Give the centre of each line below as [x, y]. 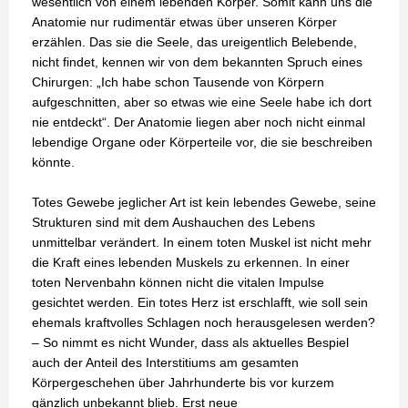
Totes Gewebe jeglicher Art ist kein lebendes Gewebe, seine [204, 203]
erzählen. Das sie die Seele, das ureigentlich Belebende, [194, 42]
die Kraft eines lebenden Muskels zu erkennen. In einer [191, 263]
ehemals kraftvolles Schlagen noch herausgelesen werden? [204, 323]
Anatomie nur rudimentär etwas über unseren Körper [184, 22]
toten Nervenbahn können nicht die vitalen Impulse [178, 283]
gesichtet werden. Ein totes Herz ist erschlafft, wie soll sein [200, 303]
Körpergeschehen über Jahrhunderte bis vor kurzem [183, 383]
